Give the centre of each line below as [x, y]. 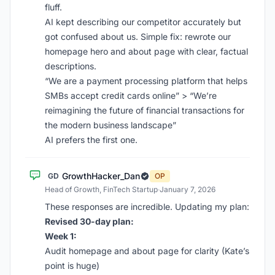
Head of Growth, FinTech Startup [101, 189]
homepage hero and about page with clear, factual [146, 51]
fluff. [53, 7]
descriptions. [71, 66]
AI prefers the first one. [91, 140]
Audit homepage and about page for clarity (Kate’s [147, 251]
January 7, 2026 [188, 189]
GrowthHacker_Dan [101, 176]
